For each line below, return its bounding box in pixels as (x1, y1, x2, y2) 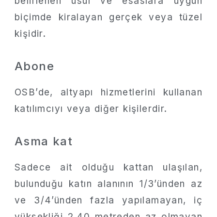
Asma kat (15, 134, 73, 148)
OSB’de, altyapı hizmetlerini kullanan (15, 86, 202, 98)
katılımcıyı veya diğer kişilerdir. (15, 103, 168, 114)
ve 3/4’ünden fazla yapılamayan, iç (15, 195, 202, 206)
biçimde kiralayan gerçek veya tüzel (15, 11, 202, 23)
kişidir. (15, 28, 46, 39)
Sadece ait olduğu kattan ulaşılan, (15, 162, 202, 173)
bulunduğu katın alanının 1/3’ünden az (15, 178, 202, 189)
